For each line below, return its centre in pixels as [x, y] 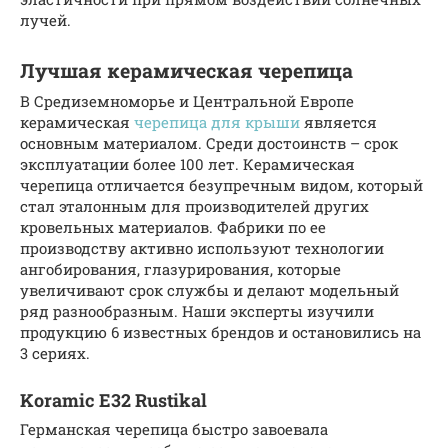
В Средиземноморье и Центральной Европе [187, 100]
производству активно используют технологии [202, 247]
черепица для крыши [217, 121]
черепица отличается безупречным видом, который [221, 184]
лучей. [45, 19]
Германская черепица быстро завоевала [174, 428]
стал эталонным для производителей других [194, 205]
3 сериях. [55, 352]
